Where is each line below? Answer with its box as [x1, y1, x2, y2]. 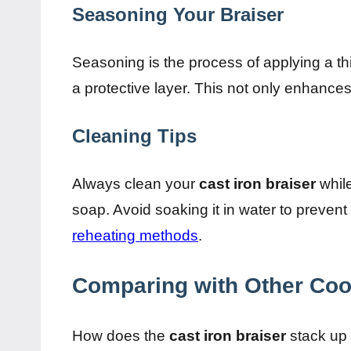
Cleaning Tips [72, 125, 197, 147]
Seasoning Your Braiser [72, 3, 284, 25]
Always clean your [72, 175, 199, 192]
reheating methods [72, 226, 198, 244]
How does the [72, 327, 169, 344]
